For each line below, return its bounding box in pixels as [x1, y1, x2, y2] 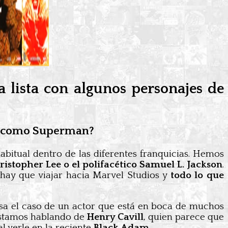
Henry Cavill [87, 211, 144, 222]
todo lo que [170, 169, 224, 181]
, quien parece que [143, 211, 224, 222]
